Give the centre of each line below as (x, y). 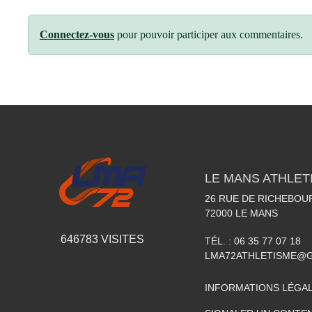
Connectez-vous (77, 34)
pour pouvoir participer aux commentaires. (209, 34)
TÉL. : (219, 241)
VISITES (121, 240)
